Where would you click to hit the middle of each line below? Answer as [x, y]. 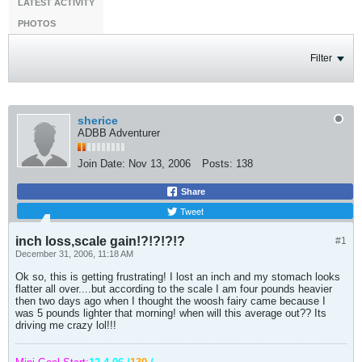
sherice [98, 120]
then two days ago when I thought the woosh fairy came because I [170, 301]
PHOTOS [37, 23]
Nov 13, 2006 [160, 164]
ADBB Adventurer [119, 133]
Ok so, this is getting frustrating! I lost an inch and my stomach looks [178, 277]
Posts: [217, 164]
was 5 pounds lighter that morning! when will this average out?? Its [171, 313]
